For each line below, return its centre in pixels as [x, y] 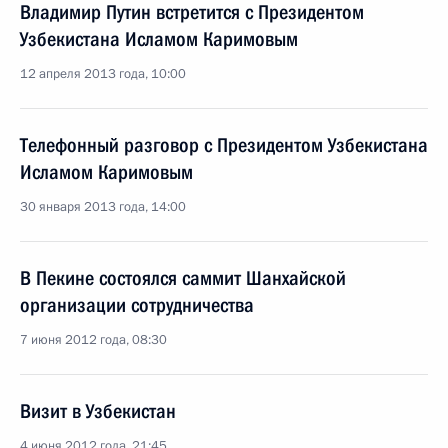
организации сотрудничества [137, 305]
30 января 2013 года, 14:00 [103, 207]
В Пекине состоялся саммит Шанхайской [183, 278]
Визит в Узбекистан [98, 411]
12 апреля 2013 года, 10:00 [103, 74]
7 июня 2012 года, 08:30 [93, 340]
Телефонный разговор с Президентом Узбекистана [224, 145]
